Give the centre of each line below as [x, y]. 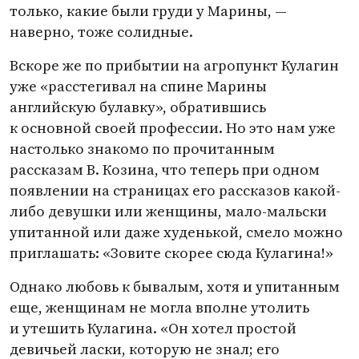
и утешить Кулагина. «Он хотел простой [153, 328]
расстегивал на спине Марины [157, 86]
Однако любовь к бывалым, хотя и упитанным [175, 286]
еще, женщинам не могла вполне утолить [159, 307]
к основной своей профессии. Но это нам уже [173, 128]
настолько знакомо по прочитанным [142, 149]
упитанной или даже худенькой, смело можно [176, 232]
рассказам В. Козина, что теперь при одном [165, 169]
